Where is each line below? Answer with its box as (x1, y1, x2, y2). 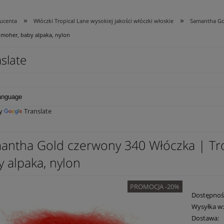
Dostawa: (191, 213, 219, 223)
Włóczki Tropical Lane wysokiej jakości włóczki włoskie (33, 17, 174, 25)
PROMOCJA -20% (130, 182, 180, 191)
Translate (24, 106, 51, 116)
